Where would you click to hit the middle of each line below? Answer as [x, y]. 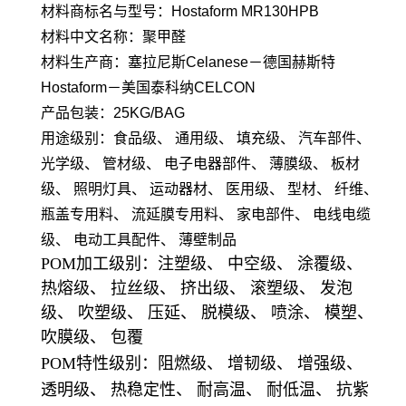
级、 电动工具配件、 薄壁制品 [139, 239]
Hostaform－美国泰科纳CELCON [148, 87]
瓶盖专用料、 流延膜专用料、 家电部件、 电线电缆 [206, 214]
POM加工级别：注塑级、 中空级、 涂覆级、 [202, 263]
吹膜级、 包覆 [92, 337]
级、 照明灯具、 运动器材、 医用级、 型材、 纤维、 [209, 188]
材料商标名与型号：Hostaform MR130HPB [180, 11]
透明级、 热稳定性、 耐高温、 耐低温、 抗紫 [205, 389]
